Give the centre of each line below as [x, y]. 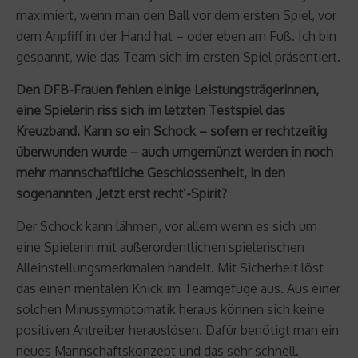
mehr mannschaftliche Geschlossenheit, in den [151, 172]
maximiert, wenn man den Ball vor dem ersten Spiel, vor [176, 15]
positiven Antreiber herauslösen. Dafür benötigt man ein [177, 330]
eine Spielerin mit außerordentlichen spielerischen [160, 247]
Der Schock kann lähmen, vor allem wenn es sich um [167, 226]
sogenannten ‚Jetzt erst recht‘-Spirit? [121, 193]
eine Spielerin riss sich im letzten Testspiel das [151, 110]
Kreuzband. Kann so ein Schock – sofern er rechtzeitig [171, 131]
